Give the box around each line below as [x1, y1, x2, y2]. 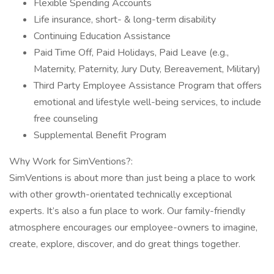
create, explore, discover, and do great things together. [9, 237, 240, 251]
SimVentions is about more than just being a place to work [9, 171, 256, 185]
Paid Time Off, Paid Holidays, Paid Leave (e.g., [34, 46, 229, 59]
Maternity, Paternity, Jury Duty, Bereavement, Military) [34, 62, 261, 76]
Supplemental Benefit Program [34, 128, 169, 142]
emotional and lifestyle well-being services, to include [34, 95, 261, 109]
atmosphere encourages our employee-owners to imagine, [9, 221, 257, 234]
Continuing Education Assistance [34, 29, 171, 43]
